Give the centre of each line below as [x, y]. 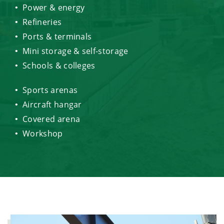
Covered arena [51, 119]
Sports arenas [50, 90]
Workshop [43, 133]
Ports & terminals [57, 36]
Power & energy [54, 7]
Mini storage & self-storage [75, 51]
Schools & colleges [59, 65]
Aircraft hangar [52, 104]
